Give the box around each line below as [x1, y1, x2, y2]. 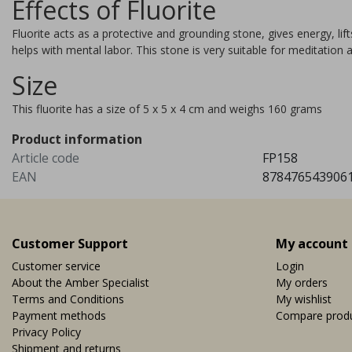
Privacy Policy [12, 324, 81, 339]
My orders [276, 274, 328, 290]
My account [276, 234, 348, 252]
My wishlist [276, 291, 332, 306]
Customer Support [12, 234, 128, 252]
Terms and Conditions [12, 291, 124, 306]
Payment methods [12, 307, 106, 323]
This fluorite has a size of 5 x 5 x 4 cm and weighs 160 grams [12, 101, 322, 116]
